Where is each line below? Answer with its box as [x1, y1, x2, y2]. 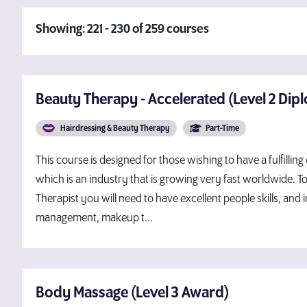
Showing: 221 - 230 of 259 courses [36, 23, 209, 36]
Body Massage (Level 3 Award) [36, 284, 229, 301]
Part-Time [206, 124, 239, 133]
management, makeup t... [36, 212, 153, 224]
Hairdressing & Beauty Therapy [58, 124, 170, 133]
